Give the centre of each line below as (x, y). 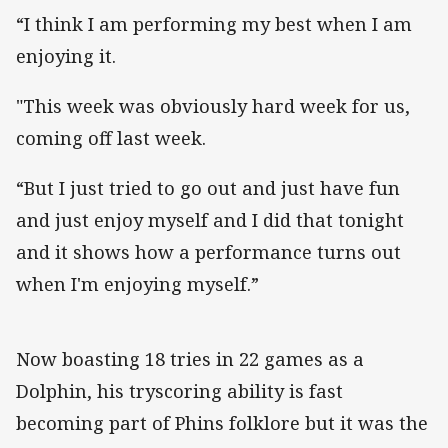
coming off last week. (111, 138)
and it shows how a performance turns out (208, 252)
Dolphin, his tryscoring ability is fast (179, 391)
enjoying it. (66, 55)
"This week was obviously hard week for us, (213, 106)
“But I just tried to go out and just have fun (208, 188)
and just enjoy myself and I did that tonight (210, 220)
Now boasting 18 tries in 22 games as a (190, 359)
